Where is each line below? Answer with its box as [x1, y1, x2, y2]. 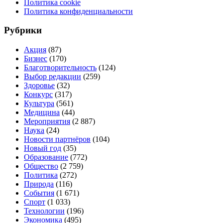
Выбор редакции [24, 72, 81, 81]
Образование [24, 153, 68, 162]
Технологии [24, 207, 65, 216]
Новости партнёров [24, 135, 91, 144]
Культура [24, 99, 54, 108]
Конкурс [24, 90, 53, 99]
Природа [24, 180, 54, 189]
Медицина [24, 108, 60, 117]
